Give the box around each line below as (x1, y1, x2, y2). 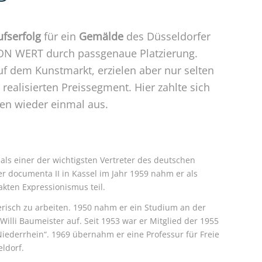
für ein (41, 29, 79, 43)
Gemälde (79, 29, 123, 43)
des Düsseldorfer (123, 29, 211, 43)
